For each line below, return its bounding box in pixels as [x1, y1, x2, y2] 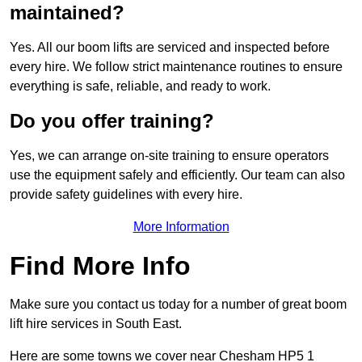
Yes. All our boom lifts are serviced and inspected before [10, 40, 330, 55]
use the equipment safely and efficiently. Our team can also [10, 168, 345, 183]
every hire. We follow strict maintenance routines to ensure [10, 60, 343, 74]
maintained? [10, 2, 124, 24]
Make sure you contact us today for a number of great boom [10, 297, 347, 312]
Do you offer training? [10, 110, 214, 133]
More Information [133, 220, 229, 234]
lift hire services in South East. [10, 317, 182, 331]
